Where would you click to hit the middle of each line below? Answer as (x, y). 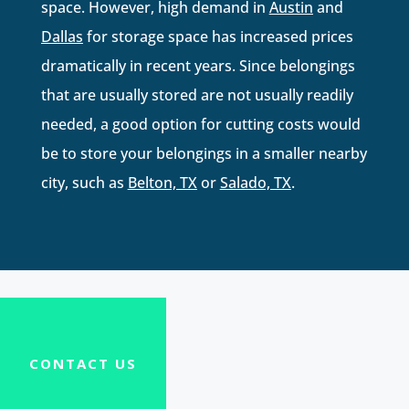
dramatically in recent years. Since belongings (198, 65)
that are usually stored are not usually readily (197, 94)
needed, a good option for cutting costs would (200, 124)
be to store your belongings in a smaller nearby (204, 153)
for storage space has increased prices (218, 36)
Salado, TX (255, 182)
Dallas (62, 36)
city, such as (84, 182)
